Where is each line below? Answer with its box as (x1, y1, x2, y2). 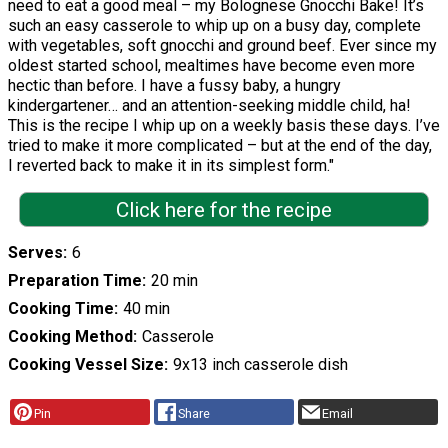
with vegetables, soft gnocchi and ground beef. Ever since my (8, 35, 437, 55)
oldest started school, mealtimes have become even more (8, 55, 415, 75)
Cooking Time (8, 299, 114, 319)
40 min (122, 299, 170, 319)
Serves (8, 243, 63, 263)
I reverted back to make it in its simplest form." (8, 155, 334, 175)
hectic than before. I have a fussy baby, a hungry (8, 75, 341, 95)
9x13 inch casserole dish (172, 355, 348, 375)
